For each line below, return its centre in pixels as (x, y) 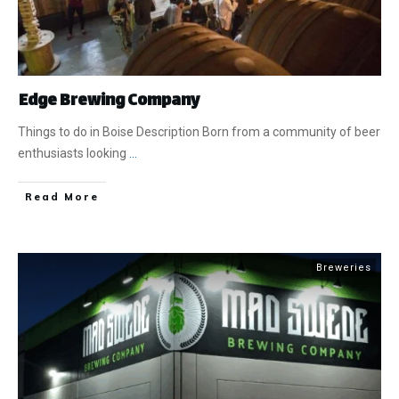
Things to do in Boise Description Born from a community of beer (199, 132)
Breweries (344, 268)
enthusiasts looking (73, 154)
